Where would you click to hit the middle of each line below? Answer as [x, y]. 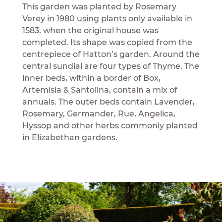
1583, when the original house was [90, 30]
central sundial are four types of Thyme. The [111, 66]
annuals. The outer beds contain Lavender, [108, 102]
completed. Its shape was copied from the [107, 42]
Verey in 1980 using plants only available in [107, 18]
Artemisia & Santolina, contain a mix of [100, 90]
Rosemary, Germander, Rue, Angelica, [99, 113]
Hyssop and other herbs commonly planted [110, 125]
